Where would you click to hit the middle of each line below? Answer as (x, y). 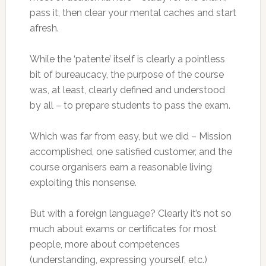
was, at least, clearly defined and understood (127, 90)
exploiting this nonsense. (83, 183)
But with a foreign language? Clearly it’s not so (130, 213)
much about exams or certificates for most (123, 229)
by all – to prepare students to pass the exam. (130, 105)
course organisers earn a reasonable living (121, 167)
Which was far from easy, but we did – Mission (130, 136)
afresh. (44, 28)
